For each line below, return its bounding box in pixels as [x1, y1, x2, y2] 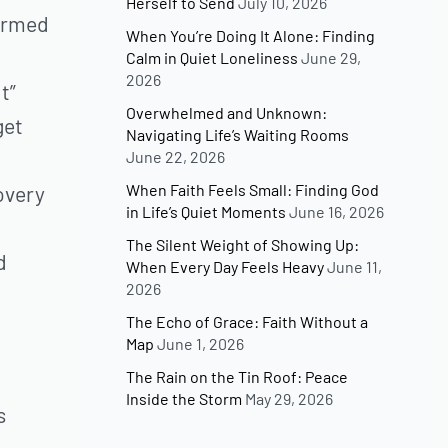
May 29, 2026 [245, 389, 334, 409]
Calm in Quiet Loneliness [126, 48, 299, 68]
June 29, [301, 48, 362, 68]
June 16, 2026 [289, 202, 385, 222]
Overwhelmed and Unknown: [126, 103, 328, 123]
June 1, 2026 [157, 334, 245, 354]
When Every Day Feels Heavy [126, 257, 325, 277]
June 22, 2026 [126, 147, 226, 167]
